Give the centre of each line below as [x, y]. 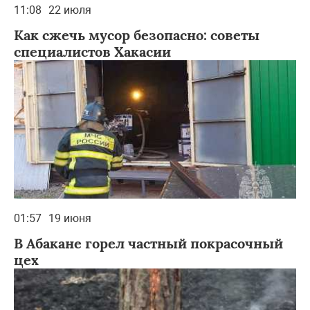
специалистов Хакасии [92, 51]
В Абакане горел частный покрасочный [148, 243]
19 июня [70, 218]
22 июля [70, 10]
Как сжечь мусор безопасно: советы [137, 35]
